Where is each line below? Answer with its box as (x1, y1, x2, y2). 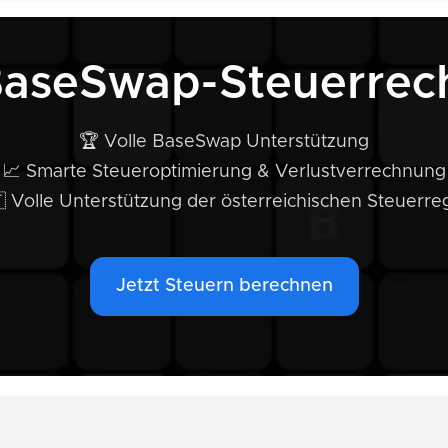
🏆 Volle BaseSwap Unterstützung (79, 133, 369, 151)
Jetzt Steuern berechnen (115, 277, 333, 295)
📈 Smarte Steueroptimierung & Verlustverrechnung (2, 163, 446, 181)
